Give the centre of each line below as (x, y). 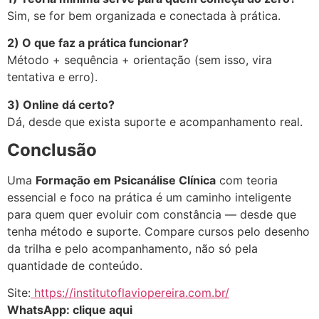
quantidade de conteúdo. (75, 265)
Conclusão (52, 150)
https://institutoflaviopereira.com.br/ (130, 293)
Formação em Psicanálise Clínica (126, 180)
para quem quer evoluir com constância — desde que (152, 214)
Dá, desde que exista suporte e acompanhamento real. (155, 121)
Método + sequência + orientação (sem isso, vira (140, 60)
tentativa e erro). (52, 77)
